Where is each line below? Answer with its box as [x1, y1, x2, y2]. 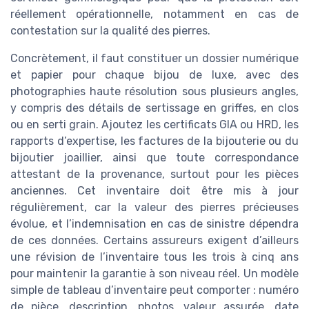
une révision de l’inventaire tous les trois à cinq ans [10, 250, 299, 263]
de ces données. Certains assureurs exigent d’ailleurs [10, 233, 299, 247]
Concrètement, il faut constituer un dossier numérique [10, 51, 299, 65]
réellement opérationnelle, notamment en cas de [10, 7, 299, 21]
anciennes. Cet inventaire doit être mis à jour [10, 183, 299, 197]
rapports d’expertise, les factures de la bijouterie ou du [10, 134, 299, 148]
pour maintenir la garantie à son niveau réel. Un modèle [10, 266, 299, 280]
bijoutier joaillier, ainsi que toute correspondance [10, 150, 299, 164]
